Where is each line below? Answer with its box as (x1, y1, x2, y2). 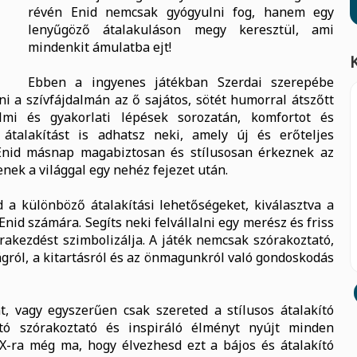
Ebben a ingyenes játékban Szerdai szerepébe (28, 73, 334, 91)
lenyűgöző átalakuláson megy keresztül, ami (28, 21, 334, 38)
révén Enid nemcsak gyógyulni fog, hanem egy (28, 3, 334, 21)
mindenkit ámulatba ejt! (28, 38, 171, 56)
